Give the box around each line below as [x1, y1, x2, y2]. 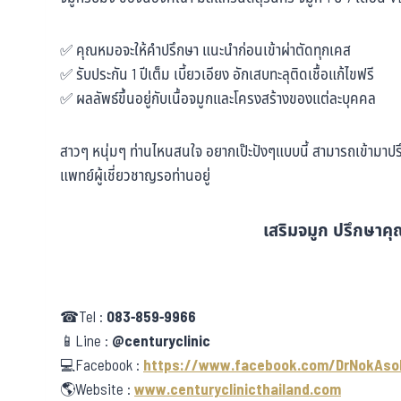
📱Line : [60, 330, 112, 354]
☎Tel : [60, 306, 107, 329]
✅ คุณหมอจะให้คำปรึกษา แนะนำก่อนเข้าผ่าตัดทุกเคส [60, 39, 351, 63]
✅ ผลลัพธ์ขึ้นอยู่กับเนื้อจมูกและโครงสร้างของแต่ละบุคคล [60, 88, 376, 111]
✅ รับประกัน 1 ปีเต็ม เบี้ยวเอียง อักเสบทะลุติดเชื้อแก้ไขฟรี [60, 64, 374, 87]
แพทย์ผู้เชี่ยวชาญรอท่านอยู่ [60, 165, 210, 188]
